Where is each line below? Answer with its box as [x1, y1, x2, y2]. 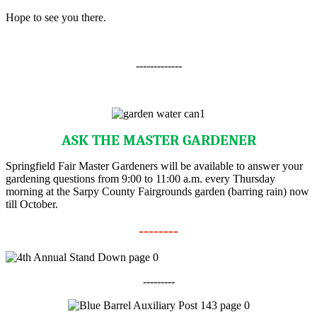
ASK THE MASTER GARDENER [61, 131, 256, 149]
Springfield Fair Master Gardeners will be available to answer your [6, 159, 303, 172]
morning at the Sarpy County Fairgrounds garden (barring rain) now [6, 185, 309, 197]
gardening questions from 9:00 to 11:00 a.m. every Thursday [6, 172, 275, 185]
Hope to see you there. [6, 11, 109, 23]
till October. [6, 197, 58, 210]
